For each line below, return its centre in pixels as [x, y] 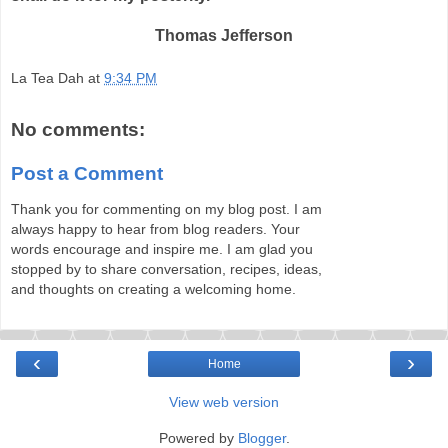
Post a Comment [87, 173]
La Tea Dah [47, 78]
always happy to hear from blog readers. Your [155, 229]
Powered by [198, 437]
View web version [224, 401]
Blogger [261, 437]
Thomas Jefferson [224, 35]
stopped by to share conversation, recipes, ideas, [166, 269]
